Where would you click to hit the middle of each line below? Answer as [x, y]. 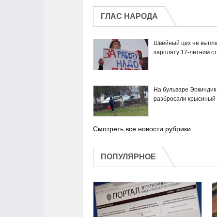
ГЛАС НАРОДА [129, 16]
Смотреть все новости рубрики [142, 129]
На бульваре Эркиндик [185, 90]
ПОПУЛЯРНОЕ [128, 157]
